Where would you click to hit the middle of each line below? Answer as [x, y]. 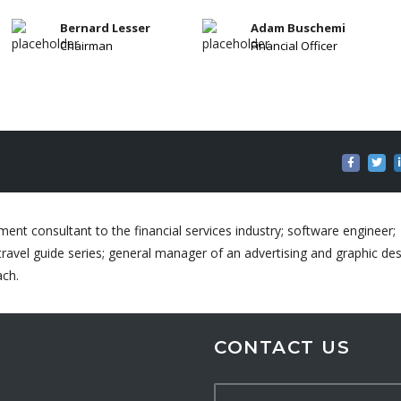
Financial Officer [294, 45]
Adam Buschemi [298, 27]
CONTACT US [282, 347]
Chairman [86, 45]
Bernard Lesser [105, 27]
